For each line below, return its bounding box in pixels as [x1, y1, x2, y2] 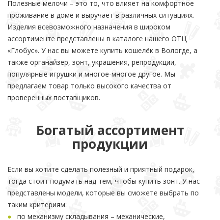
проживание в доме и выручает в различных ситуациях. [7, 10, 194, 20]
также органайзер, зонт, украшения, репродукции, [7, 57, 176, 67]
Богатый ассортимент [36, 121, 184, 139]
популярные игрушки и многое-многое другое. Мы [7, 69, 175, 79]
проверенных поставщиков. [7, 93, 100, 102]
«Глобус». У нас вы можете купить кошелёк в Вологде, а [7, 46, 197, 55]
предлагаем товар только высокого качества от [7, 81, 171, 90]
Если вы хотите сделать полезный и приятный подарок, [7, 165, 194, 174]
